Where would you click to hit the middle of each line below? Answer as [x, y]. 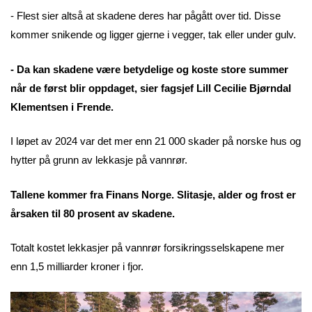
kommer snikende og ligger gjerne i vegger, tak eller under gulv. [153, 35]
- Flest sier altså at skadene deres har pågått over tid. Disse [146, 16]
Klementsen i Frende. [63, 107]
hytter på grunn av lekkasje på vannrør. [99, 160]
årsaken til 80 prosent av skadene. [93, 213]
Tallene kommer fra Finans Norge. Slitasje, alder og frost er [153, 194]
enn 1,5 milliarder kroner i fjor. [78, 267]
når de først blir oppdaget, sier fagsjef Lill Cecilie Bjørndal [151, 88]
